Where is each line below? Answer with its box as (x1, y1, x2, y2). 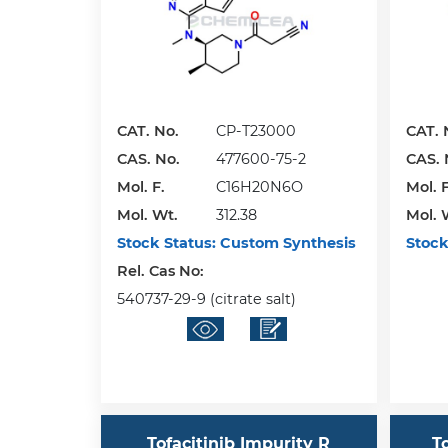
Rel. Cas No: (116, 261, 208, 280)
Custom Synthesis (215, 233, 356, 252)
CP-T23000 (215, 121, 296, 140)
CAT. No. (116, 121, 179, 140)
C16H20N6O (215, 177, 303, 196)
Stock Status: (116, 233, 216, 252)
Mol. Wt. (116, 205, 178, 224)
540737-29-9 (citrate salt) (116, 289, 296, 308)
